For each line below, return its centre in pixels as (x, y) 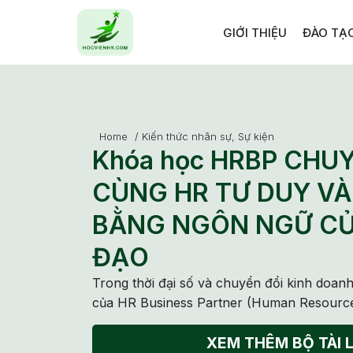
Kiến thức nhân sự (187, 137)
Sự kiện (256, 137)
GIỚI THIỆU (255, 32)
